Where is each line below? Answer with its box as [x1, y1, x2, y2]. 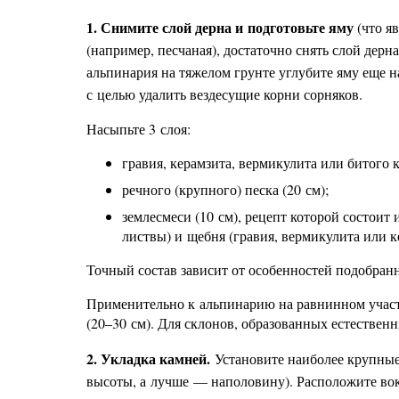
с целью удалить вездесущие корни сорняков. [86, 85, 362, 103]
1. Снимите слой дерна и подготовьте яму [86, 17, 354, 37]
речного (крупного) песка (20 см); [122, 180, 329, 199]
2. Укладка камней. [86, 348, 210, 369]
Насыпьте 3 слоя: [86, 119, 191, 138]
